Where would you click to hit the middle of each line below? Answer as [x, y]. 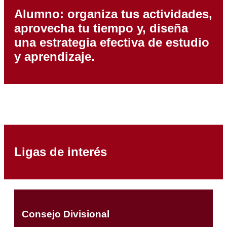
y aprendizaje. [54, 56]
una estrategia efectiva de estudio [112, 42]
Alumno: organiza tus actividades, [113, 14]
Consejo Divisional [66, 214]
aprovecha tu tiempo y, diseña [101, 28]
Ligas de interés [61, 152]
